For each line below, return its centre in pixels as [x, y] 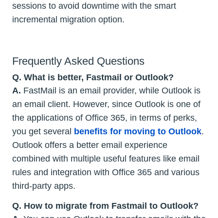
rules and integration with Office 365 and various [106, 173]
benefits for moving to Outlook [138, 132]
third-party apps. [44, 186]
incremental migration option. [68, 19]
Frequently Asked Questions [78, 61]
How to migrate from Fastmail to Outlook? [111, 206]
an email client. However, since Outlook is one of [106, 104]
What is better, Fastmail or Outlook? [99, 78]
